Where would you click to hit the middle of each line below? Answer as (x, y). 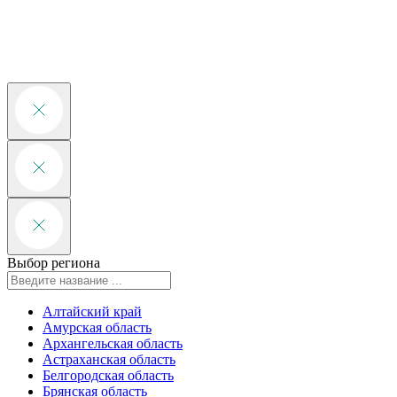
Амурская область (97, 328)
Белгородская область (108, 376)
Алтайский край (92, 312)
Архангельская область (113, 344)
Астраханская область (109, 360)
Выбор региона (54, 263)
